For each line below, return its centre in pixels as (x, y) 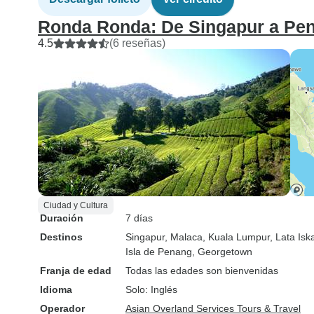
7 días (139, 218)
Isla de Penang (159, 252)
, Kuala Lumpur (236, 237)
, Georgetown (222, 252)
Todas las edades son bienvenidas (202, 271)
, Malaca (184, 237)
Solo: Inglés (151, 289)
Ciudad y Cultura (76, 205)
